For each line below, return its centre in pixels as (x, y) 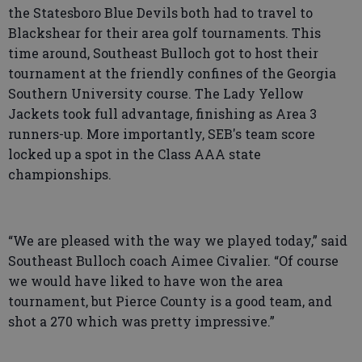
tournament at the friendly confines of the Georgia (172, 73)
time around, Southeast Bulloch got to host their (163, 53)
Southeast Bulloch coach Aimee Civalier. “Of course (173, 261)
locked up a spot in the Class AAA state (135, 154)
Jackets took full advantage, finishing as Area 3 (162, 114)
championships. (60, 174)
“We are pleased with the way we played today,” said (178, 240)
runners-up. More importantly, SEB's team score (162, 134)
